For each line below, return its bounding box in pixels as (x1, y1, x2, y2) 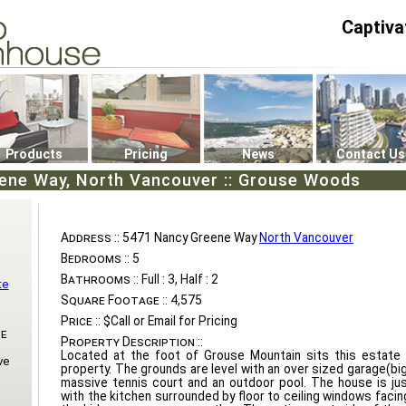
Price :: (61, 314, 101, 328)
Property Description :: (61, 334, 203, 349)
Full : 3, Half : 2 (139, 272, 218, 286)
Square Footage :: (61, 293, 168, 307)
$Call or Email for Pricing (101, 314, 237, 328)
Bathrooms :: (61, 272, 139, 286)
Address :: (61, 230, 120, 245)
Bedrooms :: (61, 251, 130, 266)
